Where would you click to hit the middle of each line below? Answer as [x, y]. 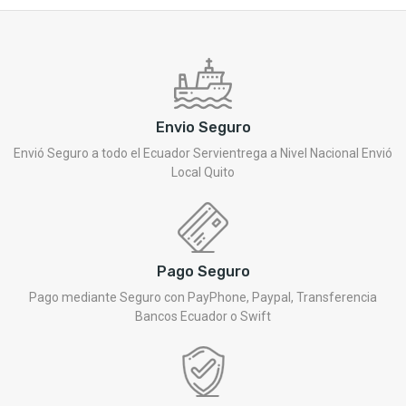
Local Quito [203, 172]
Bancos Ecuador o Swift [203, 316]
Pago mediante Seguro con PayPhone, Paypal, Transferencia [203, 297]
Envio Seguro [203, 127]
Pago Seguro [203, 271]
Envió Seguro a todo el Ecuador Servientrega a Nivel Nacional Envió [203, 153]
